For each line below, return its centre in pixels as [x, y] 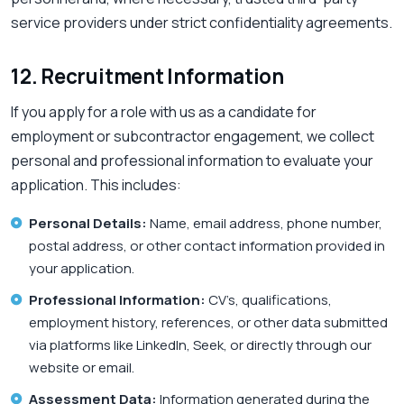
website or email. [82, 368]
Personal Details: [88, 224]
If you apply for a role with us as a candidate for [164, 112]
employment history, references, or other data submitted [208, 323]
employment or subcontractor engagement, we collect [193, 137]
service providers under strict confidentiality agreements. [202, 23]
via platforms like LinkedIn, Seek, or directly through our [200, 345]
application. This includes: [96, 185]
